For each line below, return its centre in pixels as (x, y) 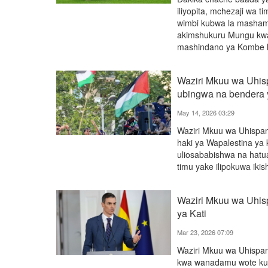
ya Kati (192, 213)
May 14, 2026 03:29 (206, 112)
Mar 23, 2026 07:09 (205, 232)
